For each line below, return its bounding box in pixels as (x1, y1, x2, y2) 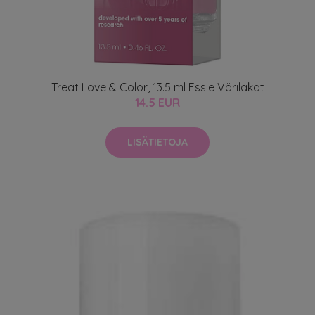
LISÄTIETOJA (127, 136, 188, 149)
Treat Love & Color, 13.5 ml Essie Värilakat (51, 80, 264, 95)
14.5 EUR (135, 96, 180, 110)
